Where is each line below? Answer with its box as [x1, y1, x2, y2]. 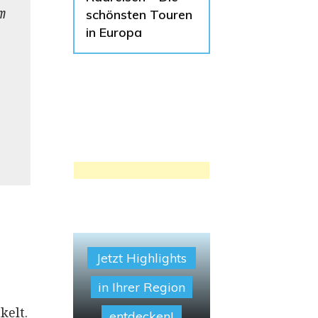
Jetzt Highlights [96, 250, 187, 266]
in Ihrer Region [97, 279, 185, 295]
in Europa [85, 24, 142, 40]
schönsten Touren [85, 6, 192, 23]
